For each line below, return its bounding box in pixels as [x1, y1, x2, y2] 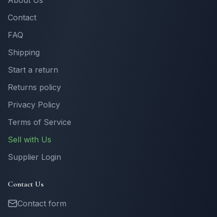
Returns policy [8, 82, 61, 93]
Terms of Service [8, 117, 71, 127]
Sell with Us [8, 135, 51, 145]
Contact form [17, 199, 66, 209]
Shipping [8, 47, 40, 58]
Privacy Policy [8, 100, 60, 110]
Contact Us [8, 179, 44, 189]
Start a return [8, 65, 58, 75]
